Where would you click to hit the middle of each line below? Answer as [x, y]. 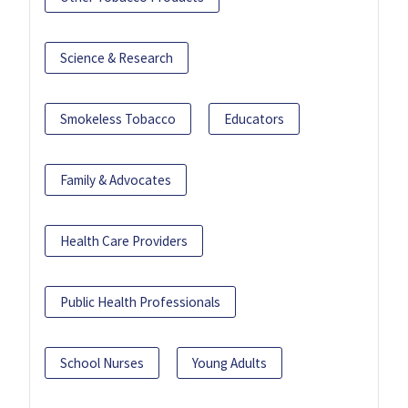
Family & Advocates [116, 179]
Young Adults [229, 362]
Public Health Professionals [140, 301]
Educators [254, 118]
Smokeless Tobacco [118, 118]
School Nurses [102, 362]
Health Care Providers [124, 240]
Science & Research [117, 57]
